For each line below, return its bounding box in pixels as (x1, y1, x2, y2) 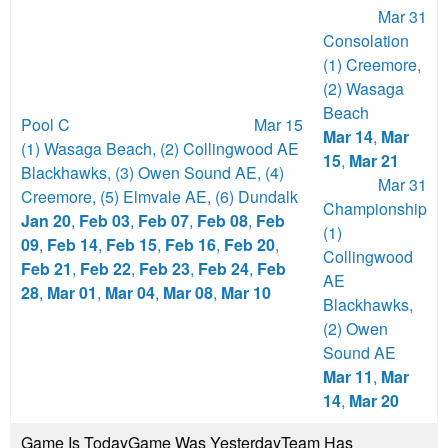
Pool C (21, 113, 70, 137)
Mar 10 (221, 281, 271, 305)
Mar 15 (254, 113, 303, 137)
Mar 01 (47, 281, 97, 305)
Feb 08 (197, 209, 248, 233)
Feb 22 (80, 257, 131, 281)
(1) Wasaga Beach (21, 137, 152, 161)
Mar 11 (323, 365, 373, 389)
